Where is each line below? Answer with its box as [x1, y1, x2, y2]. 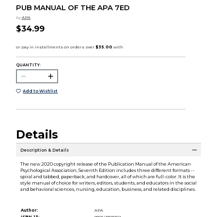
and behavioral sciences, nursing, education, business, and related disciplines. [20, 186, 196, 192]
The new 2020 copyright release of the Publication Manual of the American [20, 161, 191, 167]
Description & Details [20, 147, 69, 153]
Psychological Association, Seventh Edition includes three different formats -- [20, 168, 195, 173]
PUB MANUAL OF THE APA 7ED [15, 3, 130, 13]
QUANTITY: [15, 62, 41, 67]
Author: [20, 208, 38, 213]
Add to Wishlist [23, 88, 58, 93]
